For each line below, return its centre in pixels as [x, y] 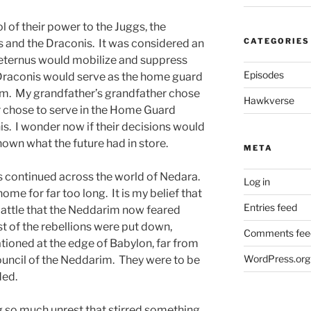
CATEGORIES [276, 41]
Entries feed [270, 208]
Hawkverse [269, 101]
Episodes [263, 75]
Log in [257, 182]
